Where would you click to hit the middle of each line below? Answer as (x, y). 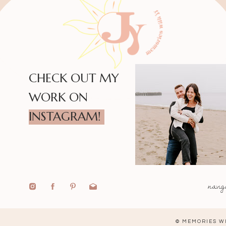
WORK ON (58, 97)
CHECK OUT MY (74, 78)
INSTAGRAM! (65, 117)
